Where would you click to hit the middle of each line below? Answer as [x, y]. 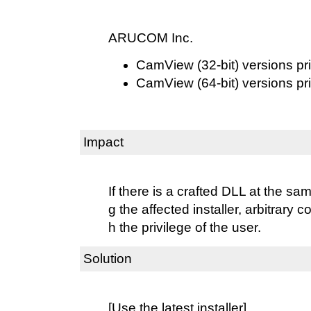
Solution [108, 259]
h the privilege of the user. [185, 227]
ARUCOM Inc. [151, 37]
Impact [103, 142]
